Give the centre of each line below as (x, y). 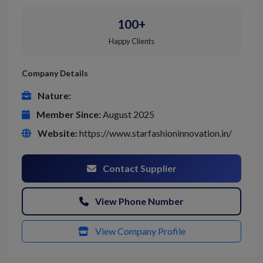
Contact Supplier (139, 168)
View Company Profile (139, 231)
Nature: (54, 96)
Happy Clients (131, 41)
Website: (58, 133)
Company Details (55, 73)
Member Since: (69, 114)
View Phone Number (139, 201)
